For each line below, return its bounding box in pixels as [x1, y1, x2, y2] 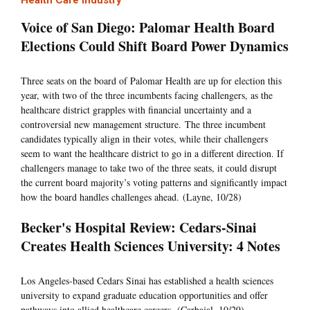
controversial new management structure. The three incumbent [21, 118, 266, 131]
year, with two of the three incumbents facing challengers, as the [21, 89, 273, 102]
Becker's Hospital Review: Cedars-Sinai [21, 217, 257, 238]
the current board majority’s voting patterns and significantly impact [21, 176, 287, 190]
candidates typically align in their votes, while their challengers [21, 132, 268, 146]
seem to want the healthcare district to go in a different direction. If [21, 147, 284, 161]
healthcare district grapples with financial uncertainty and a [21, 103, 251, 117]
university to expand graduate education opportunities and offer [21, 289, 268, 302]
